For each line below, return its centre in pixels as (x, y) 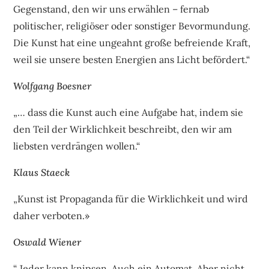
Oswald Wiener (47, 242)
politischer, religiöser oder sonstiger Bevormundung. (132, 26)
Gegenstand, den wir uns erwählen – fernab (111, 9)
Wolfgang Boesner (53, 86)
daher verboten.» (52, 215)
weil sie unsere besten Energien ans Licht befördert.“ (132, 59)
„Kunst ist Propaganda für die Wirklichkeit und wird (131, 198)
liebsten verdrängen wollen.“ (77, 146)
